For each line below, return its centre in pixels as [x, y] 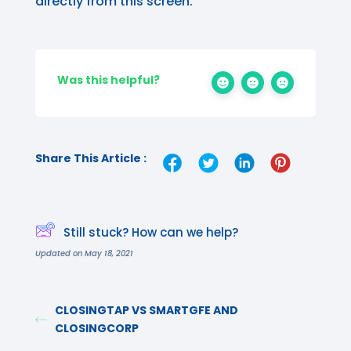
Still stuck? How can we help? [151, 232]
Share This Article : [91, 158]
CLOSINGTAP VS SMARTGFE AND [147, 310]
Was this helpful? [109, 80]
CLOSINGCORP [97, 328]
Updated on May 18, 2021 [84, 253]
